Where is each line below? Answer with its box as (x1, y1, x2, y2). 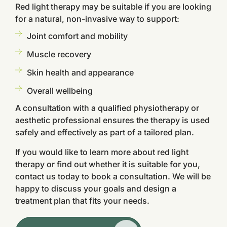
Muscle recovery (26, 49, 91, 59)
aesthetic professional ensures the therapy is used (15, 115, 210, 125)
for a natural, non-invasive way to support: (15, 14, 179, 24)
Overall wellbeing (26, 86, 93, 96)
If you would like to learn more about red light (15, 147, 188, 157)
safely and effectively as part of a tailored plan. (15, 127, 194, 137)
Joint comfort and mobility (26, 31, 128, 41)
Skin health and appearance (26, 67, 134, 78)
